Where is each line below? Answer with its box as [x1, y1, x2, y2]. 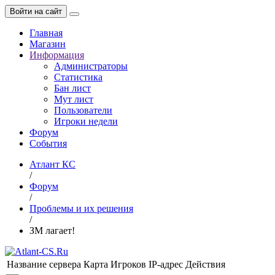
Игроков [110, 259, 146, 269]
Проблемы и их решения [29, 203, 133, 214]
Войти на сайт [10, 7, 62, 16]
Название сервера [7, 259, 81, 269]
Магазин [29, 39, 66, 49]
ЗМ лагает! [29, 225, 75, 236]
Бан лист [54, 83, 91, 93]
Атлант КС [29, 159, 76, 169]
